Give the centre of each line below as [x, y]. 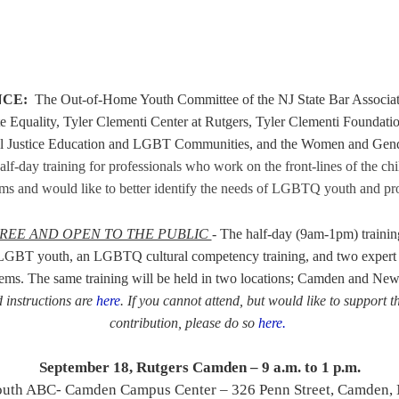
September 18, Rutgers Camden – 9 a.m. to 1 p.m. [199, 368]
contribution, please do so [184, 322]
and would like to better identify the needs [135, 188]
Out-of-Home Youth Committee [151, 99]
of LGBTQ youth [308, 188]
